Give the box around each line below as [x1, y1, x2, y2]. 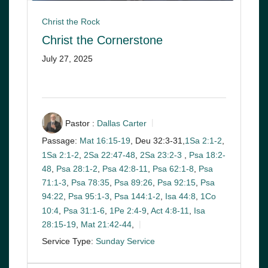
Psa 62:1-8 [153, 164, 194, 174]
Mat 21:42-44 [81, 220, 132, 230]
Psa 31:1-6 [63, 206, 105, 216]
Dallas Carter [97, 118, 147, 128]
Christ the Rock [42, 17, 100, 27]
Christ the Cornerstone [42, 33, 163, 47]
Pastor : [65, 118, 95, 128]
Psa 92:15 [157, 178, 196, 188]
